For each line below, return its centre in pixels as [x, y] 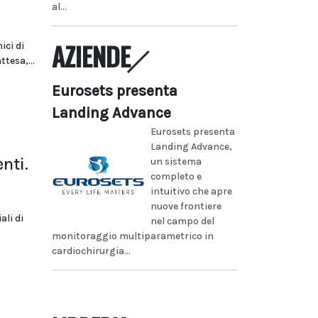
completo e [176, 176]
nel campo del [182, 221]
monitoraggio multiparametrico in [133, 236]
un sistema [176, 161]
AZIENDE [91, 56]
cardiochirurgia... [91, 251]
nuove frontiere [186, 206]
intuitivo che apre [191, 191]
